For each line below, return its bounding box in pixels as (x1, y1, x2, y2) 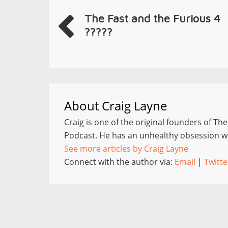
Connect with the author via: (64, 156, 175, 167)
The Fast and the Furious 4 (84, 12, 220, 25)
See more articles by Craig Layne (64, 143, 188, 154)
